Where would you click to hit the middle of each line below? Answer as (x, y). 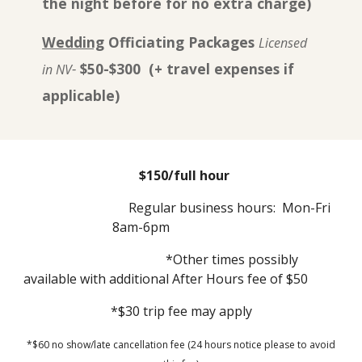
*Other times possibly (232, 259)
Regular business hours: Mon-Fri (231, 208)
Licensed (283, 42)
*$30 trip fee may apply (181, 311)
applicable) (81, 95)
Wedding (74, 42)
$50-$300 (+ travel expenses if (185, 68)
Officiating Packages (182, 42)
